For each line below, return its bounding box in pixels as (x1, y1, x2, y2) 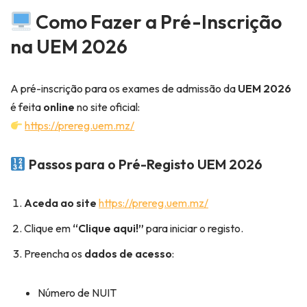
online (43, 100, 75, 114)
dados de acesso (84, 247, 172, 261)
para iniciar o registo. (144, 221, 243, 236)
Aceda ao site (24, 196, 97, 210)
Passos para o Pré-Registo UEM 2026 (25, 156, 262, 173)
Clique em (24, 221, 73, 236)
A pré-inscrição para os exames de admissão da (10, 82, 238, 96)
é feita (10, 100, 43, 114)
